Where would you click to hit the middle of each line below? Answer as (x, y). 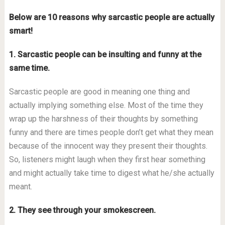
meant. (20, 187)
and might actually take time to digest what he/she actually (111, 173)
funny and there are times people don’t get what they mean (111, 132)
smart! (22, 31)
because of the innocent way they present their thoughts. (108, 146)
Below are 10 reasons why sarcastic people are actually (111, 17)
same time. (29, 68)
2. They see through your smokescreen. (82, 210)
